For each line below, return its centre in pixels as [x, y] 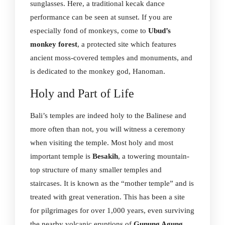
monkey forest [54, 44]
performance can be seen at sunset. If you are [101, 17]
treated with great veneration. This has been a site [107, 197]
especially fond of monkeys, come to [89, 31]
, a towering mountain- [154, 156]
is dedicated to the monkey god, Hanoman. [98, 71]
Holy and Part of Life [82, 93]
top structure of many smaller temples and [96, 170]
